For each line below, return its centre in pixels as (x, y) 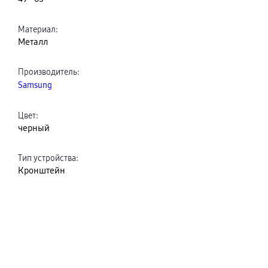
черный (34, 128)
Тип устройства (47, 158)
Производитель (48, 72)
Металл (33, 42)
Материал (37, 29)
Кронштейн (42, 171)
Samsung (35, 85)
